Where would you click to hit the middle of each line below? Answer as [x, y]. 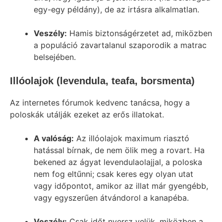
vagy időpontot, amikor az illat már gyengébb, [121, 186]
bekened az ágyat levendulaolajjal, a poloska [118, 162]
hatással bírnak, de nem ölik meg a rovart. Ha [119, 150]
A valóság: [54, 138]
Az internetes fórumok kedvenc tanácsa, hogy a [100, 103]
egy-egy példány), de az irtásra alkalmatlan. [116, 9]
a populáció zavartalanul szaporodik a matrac [120, 45]
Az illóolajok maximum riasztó [132, 138]
